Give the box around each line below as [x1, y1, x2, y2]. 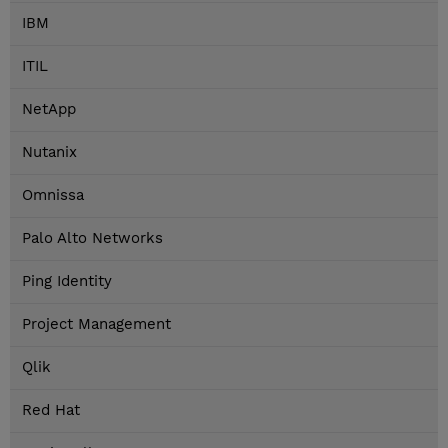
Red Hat [22, 401, 80, 420]
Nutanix [22, 143, 77, 162]
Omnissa [22, 186, 84, 205]
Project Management [22, 315, 171, 334]
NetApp [22, 100, 76, 119]
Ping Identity [22, 272, 112, 291]
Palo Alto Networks [22, 229, 163, 248]
